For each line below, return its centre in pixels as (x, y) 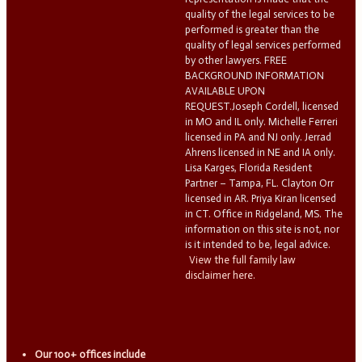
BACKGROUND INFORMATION (254, 75)
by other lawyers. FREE (236, 60)
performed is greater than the (252, 29)
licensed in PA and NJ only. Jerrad (258, 137)
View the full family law (242, 259)
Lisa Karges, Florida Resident (248, 167)
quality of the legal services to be (259, 14)
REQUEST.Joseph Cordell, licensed (261, 106)
